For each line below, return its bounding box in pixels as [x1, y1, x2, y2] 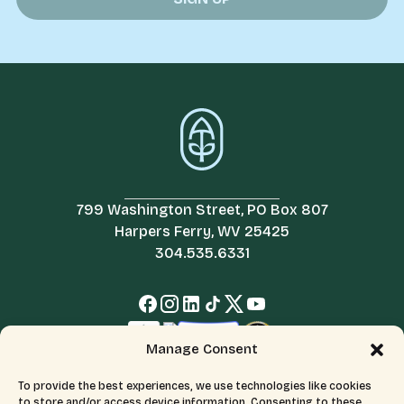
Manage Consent [146, 341, 258, 357]
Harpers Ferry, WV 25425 [115, 223, 289, 240]
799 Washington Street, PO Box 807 [76, 201, 328, 218]
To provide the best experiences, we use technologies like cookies [18, 380, 372, 392]
